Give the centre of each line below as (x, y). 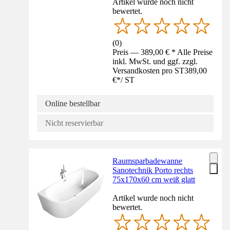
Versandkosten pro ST (149, 71)
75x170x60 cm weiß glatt (154, 180)
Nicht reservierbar (74, 123)
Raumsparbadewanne (148, 161)
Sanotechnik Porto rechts (153, 170)
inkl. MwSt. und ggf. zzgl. (155, 62)
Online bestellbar (73, 104)
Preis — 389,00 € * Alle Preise (163, 52)
